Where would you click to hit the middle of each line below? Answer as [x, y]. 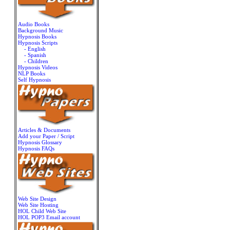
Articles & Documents [44, 130]
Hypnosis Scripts [37, 43]
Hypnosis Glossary [40, 142]
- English [35, 49]
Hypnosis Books [37, 36]
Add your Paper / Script [46, 136]
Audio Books [33, 24]
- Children [36, 61]
